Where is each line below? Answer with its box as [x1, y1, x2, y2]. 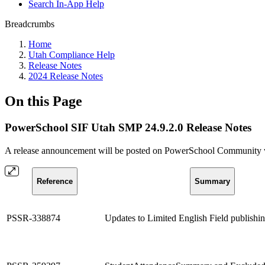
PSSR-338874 [7, 212, 60, 223]
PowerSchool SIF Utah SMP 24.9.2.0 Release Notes [5, 121, 251, 134]
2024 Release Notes [28, 71, 103, 81]
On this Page [5, 93, 82, 109]
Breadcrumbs [5, 19, 54, 29]
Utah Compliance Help [28, 50, 115, 60]
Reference [36, 176, 73, 186]
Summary [195, 176, 230, 186]
